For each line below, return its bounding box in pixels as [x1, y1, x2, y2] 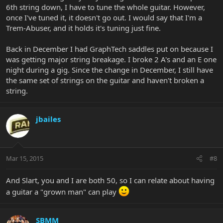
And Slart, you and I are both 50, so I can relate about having [6, 175, 215, 186]
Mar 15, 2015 [6, 154, 43, 163]
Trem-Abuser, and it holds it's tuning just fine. [6, 22, 161, 33]
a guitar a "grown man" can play [6, 187, 118, 197]
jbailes [36, 113, 61, 124]
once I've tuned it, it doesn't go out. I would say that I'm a [6, 12, 202, 22]
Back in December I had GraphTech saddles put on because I [6, 43, 213, 54]
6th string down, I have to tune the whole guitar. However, [6, 1, 205, 12]
